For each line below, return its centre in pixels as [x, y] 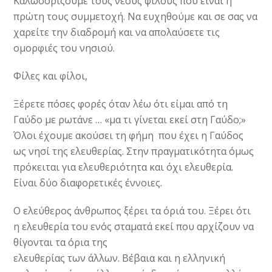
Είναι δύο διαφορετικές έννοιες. [88, 183]
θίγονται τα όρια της [61, 243]
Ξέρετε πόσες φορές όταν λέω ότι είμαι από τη [121, 104]
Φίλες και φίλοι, [51, 76]
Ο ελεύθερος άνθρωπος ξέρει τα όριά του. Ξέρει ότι [132, 211]
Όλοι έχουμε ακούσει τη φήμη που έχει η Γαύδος [129, 136]
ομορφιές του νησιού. [64, 48]
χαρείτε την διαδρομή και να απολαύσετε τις [117, 32]
